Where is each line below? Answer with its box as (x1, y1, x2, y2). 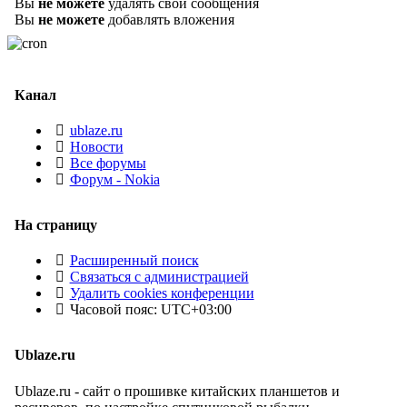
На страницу (15, 217, 97, 233)
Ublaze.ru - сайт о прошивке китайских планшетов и (15, 382, 340, 399)
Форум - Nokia (69, 172, 160, 188)
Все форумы (69, 155, 146, 172)
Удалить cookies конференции (69, 285, 254, 302)
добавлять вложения (104, 11, 234, 27)
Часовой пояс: (69, 302, 161, 318)
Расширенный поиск (69, 253, 199, 269)
